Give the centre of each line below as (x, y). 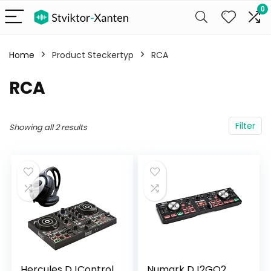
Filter (245, 126)
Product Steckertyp (93, 55)
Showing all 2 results (48, 127)
